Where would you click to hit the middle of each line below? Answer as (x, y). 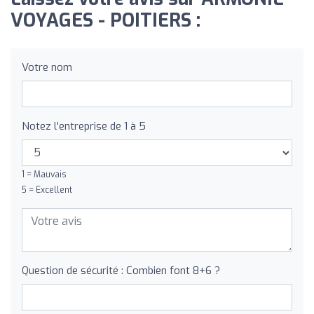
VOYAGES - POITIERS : (105, 20)
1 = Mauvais (44, 174)
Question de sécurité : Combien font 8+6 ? (121, 270)
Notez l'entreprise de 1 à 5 (84, 126)
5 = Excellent (47, 190)
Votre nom (47, 67)
